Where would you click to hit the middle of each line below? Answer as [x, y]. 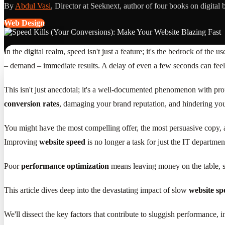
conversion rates [32, 103]
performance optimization [65, 166]
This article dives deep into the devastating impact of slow [96, 190]
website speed [62, 142]
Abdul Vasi [33, 6]
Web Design [24, 23]
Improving [22, 142]
